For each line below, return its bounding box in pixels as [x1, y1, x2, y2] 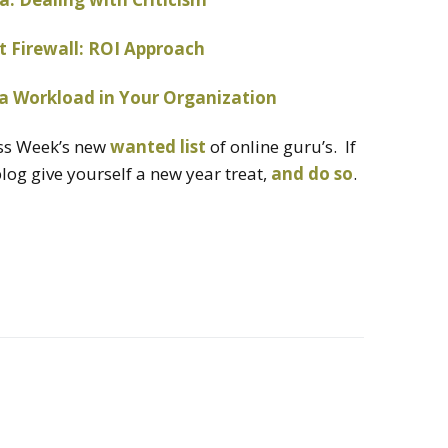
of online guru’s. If [206, 135, 356, 158]
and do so [271, 162, 353, 185]
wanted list [110, 135, 206, 158]
